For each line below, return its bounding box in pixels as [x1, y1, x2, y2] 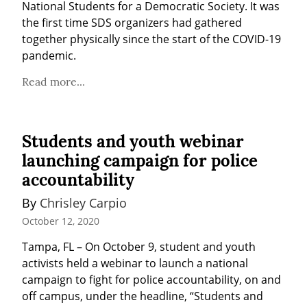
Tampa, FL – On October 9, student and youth [22, 239, 256, 255]
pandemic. [22, 47, 76, 63]
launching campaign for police [22, 149, 258, 171]
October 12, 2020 [22, 214, 99, 228]
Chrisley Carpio [40, 194, 127, 211]
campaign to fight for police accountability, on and [22, 272, 281, 288]
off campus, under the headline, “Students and [22, 288, 263, 304]
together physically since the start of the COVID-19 [22, 31, 281, 47]
